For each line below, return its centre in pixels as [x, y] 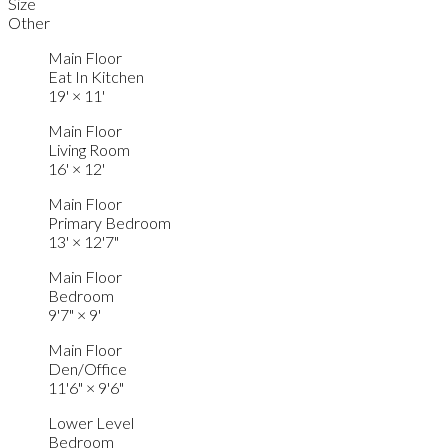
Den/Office [87, 368]
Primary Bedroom [109, 222]
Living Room [89, 149]
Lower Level [91, 422]
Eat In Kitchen [96, 76]
